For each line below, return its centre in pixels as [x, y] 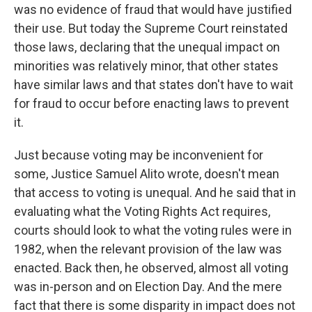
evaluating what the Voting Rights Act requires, [142, 211]
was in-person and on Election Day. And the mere [148, 287]
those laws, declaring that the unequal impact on [147, 47]
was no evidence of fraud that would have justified [153, 9]
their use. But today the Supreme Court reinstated [151, 28]
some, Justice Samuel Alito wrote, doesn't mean [147, 174]
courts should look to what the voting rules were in [153, 230]
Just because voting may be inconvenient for [139, 155]
